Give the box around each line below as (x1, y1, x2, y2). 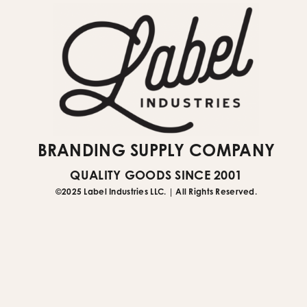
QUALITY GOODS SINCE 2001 (70, 167, 243, 182)
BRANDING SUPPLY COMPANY (37, 139, 275, 160)
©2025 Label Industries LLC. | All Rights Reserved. (55, 186, 258, 197)
